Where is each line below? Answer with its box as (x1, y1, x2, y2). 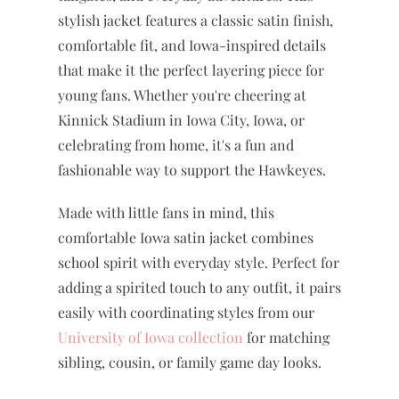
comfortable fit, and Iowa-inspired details (58, 36, 326, 55)
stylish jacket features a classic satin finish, (58, 11, 333, 30)
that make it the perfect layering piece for (58, 61, 324, 80)
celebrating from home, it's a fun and (58, 135, 294, 155)
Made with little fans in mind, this (58, 203, 274, 223)
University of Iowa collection (58, 328, 243, 347)
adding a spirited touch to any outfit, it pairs (58, 278, 341, 297)
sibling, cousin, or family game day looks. (58, 353, 322, 372)
